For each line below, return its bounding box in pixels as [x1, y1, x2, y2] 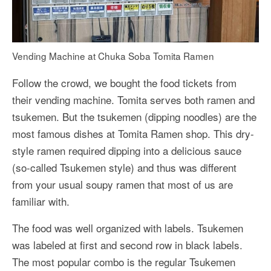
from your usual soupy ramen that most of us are [12, 176, 233, 192]
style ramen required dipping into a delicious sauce [12, 142, 241, 158]
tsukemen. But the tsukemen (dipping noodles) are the [12, 108, 256, 124]
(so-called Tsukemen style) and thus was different [12, 159, 237, 175]
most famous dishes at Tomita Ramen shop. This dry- [12, 125, 254, 141]
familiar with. [12, 193, 70, 209]
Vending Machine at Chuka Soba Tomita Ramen [12, 48, 214, 62]
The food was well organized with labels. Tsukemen [12, 220, 243, 235]
